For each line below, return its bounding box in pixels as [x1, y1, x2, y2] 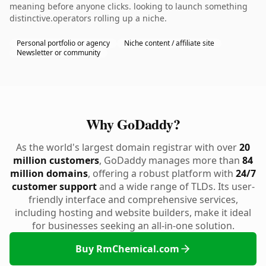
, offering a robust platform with [88, 167, 236, 180]
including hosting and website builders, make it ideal [15, 206, 251, 219]
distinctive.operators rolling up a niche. [9, 12, 167, 24]
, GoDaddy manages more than [99, 154, 242, 167]
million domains [10, 167, 88, 180]
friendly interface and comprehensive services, [28, 193, 238, 206]
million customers [13, 154, 99, 167]
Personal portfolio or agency [17, 38, 110, 48]
